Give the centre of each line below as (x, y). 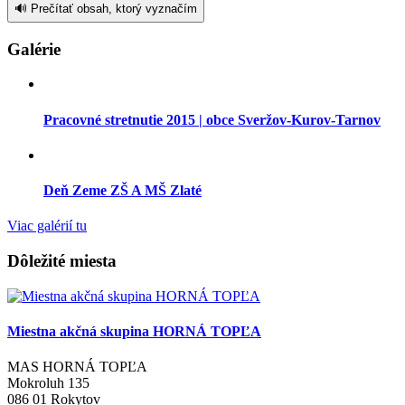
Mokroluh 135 (48, 383)
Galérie (34, 49)
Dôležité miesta (62, 261)
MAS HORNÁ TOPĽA (77, 367)
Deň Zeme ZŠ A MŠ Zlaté (122, 191)
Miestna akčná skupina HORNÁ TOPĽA (134, 332)
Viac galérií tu (47, 226)
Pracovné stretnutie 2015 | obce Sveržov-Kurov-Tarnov (212, 119)
